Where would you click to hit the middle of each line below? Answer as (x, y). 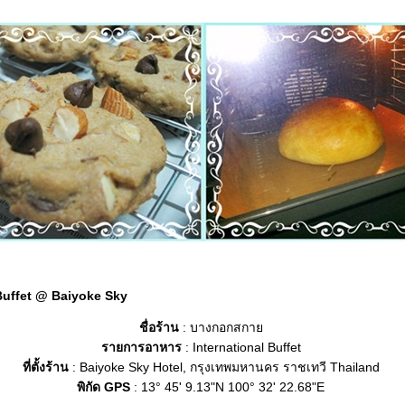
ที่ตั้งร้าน (45, 367)
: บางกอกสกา (221, 327)
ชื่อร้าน (159, 327)
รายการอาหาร (141, 347)
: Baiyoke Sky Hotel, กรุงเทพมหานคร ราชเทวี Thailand (224, 367)
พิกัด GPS (104, 387)
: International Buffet (241, 347)
